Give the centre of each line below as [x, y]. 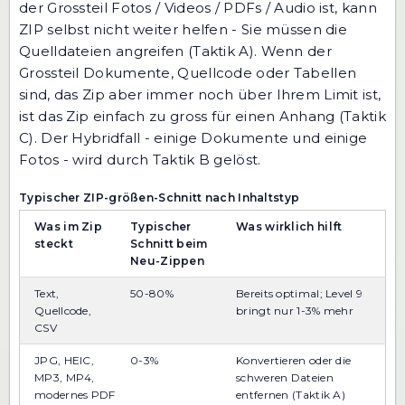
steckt [54, 244]
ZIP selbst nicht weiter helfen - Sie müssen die [184, 30]
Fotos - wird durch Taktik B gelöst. [140, 160]
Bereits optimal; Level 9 [300, 294]
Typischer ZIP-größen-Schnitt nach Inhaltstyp [160, 198]
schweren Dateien [285, 378]
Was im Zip [68, 227]
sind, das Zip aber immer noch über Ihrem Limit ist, [200, 95]
